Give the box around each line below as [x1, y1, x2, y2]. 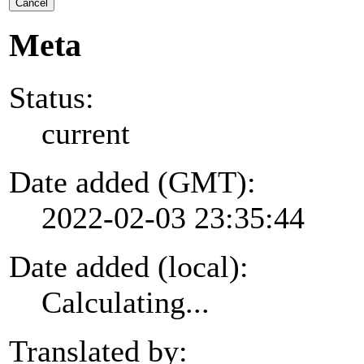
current [41, 115, 130, 150]
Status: [9, 80, 94, 115]
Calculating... [41, 284, 210, 319]
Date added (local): [9, 249, 249, 284]
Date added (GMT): [9, 164, 256, 199]
